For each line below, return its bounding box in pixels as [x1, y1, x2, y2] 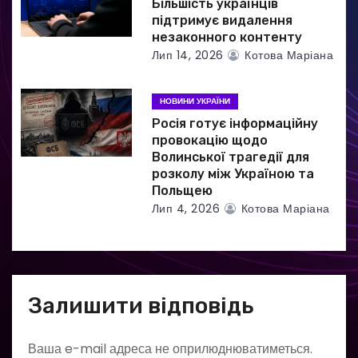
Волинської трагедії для [151, 149, 309, 165]
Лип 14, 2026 [151, 47, 224, 63]
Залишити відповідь [28, 292, 253, 319]
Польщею [151, 183, 213, 198]
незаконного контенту [151, 30, 302, 45]
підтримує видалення [151, 13, 292, 28]
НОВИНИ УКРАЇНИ [159, 95, 230, 107]
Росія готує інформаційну [151, 116, 318, 131]
